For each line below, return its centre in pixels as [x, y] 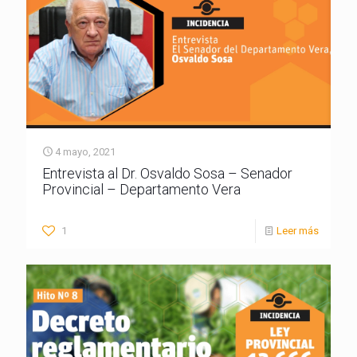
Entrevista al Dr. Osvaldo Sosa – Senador [167, 173]
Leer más [298, 230]
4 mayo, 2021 [85, 151]
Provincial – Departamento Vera [141, 189]
